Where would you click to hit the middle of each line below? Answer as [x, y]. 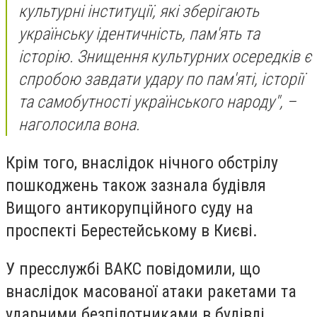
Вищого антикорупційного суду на [129, 208]
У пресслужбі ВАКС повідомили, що [133, 269]
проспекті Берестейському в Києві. [132, 230]
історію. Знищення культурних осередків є [165, 57]
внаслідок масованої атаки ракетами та [151, 291]
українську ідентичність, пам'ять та [139, 34]
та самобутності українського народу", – [157, 102]
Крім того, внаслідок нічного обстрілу [142, 162]
